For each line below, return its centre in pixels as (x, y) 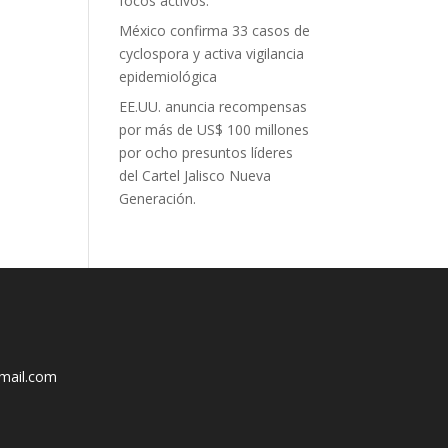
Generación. (158, 198)
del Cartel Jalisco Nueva (195, 175)
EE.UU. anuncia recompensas (213, 106)
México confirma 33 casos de (215, 30)
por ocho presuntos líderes (206, 152)
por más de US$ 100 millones (214, 129)
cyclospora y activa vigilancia (212, 53)
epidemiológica (168, 76)
